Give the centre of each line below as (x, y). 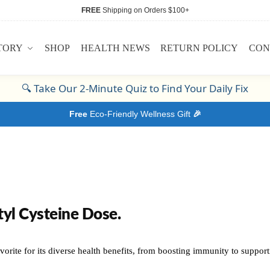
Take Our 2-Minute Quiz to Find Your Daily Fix (141, 89)
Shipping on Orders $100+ (145, 10)
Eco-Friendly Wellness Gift (139, 114)
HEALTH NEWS (115, 48)
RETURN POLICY (199, 48)
